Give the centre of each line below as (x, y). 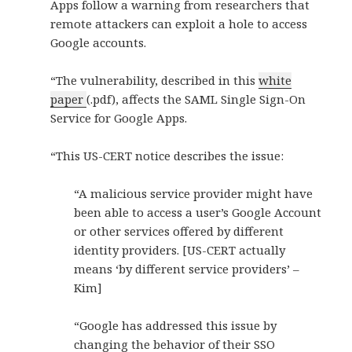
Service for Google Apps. (119, 118)
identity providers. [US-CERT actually (180, 250)
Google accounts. (99, 43)
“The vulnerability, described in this (155, 81)
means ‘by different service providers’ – (187, 269)
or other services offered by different (179, 231)
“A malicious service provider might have (194, 194)
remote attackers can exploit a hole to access (179, 24)
